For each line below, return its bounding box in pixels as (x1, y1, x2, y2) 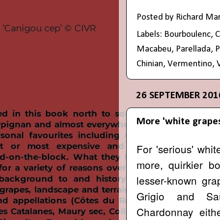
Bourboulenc (164, 30, 211, 40)
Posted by (137, 13, 176, 23)
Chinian (137, 59, 163, 69)
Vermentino (167, 59, 212, 69)
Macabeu (137, 45, 171, 55)
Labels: (137, 30, 164, 40)
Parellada (176, 45, 211, 55)
